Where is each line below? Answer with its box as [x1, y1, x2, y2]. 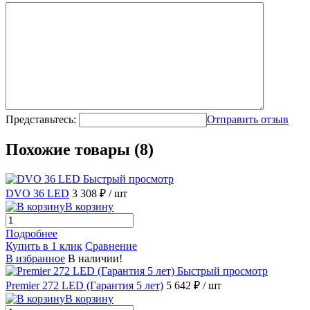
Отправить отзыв [207, 113, 289, 125]
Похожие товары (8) [6, 140, 154, 159]
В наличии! [68, 253, 122, 265]
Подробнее [6, 228, 57, 240]
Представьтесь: [6, 113, 76, 125]
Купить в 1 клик [6, 240, 82, 253]
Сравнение [85, 240, 137, 253]
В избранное [6, 253, 65, 265]
